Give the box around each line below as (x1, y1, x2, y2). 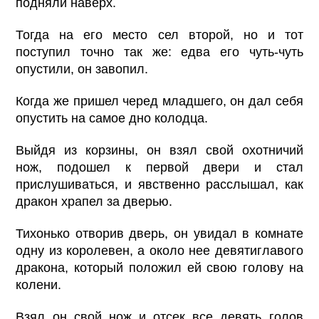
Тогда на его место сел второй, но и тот (16, 27, 303, 42)
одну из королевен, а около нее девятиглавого (16, 243, 303, 258)
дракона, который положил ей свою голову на (16, 260, 303, 275)
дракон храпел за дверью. (16, 194, 173, 209)
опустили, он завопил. (16, 61, 149, 76)
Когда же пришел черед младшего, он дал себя (16, 93, 303, 108)
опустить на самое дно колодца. (16, 110, 209, 125)
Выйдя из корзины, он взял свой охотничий (16, 142, 303, 157)
